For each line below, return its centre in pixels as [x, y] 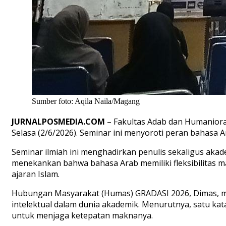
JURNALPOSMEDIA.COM [58, 122]
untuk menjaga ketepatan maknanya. [82, 216]
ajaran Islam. [36, 174]
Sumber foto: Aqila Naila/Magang [86, 101]
